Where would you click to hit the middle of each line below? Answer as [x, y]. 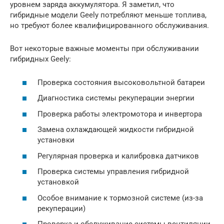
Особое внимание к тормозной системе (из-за [120, 198]
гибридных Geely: [40, 59]
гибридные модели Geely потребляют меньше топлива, [108, 15]
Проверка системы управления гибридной [113, 171]
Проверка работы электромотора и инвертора [120, 114]
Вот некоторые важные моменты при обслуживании [104, 48]
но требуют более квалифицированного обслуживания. [109, 25]
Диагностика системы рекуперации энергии [116, 98]
